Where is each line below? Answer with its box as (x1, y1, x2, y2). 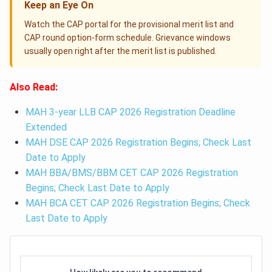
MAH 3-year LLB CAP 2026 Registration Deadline (25, 106, 236, 118)
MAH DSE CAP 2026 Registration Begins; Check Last (25, 137, 251, 149)
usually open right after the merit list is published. (24, 46, 217, 56)
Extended (25, 121, 67, 134)
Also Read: (10, 81, 60, 93)
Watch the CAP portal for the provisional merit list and (24, 19, 234, 30)
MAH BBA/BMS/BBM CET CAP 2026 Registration (25, 167, 238, 179)
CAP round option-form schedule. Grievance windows (24, 33, 231, 43)
